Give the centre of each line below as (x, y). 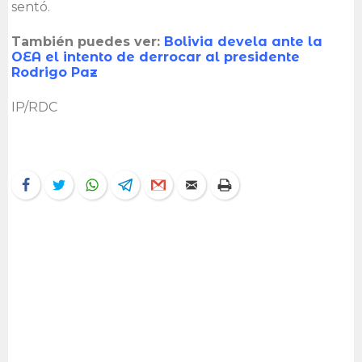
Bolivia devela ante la (243, 41)
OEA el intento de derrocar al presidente (156, 57)
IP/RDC (34, 107)
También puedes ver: (88, 41)
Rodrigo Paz (55, 72)
